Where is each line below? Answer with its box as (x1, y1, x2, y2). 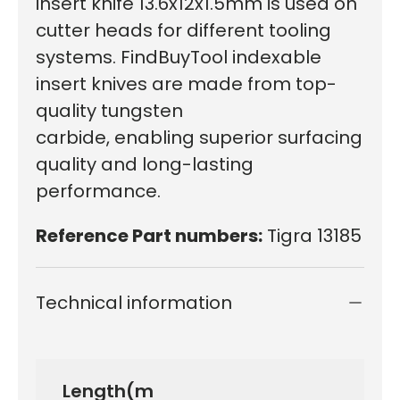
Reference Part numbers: (36, 222, 262, 248)
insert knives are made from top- (36, 71, 337, 96)
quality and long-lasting (36, 151, 254, 177)
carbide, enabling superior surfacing (36, 124, 362, 150)
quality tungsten (36, 97, 183, 123)
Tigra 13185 (262, 222, 362, 248)
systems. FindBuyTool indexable (36, 44, 321, 70)
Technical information (36, 289, 232, 315)
